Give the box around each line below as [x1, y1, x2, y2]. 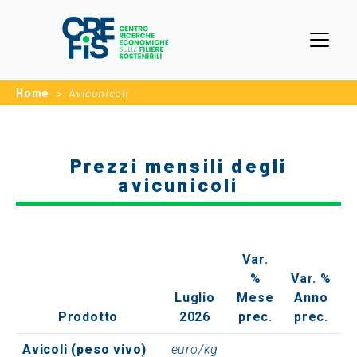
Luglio [175, 289, 215, 305]
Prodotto [57, 308, 119, 324]
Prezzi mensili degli [69, 153, 288, 177]
